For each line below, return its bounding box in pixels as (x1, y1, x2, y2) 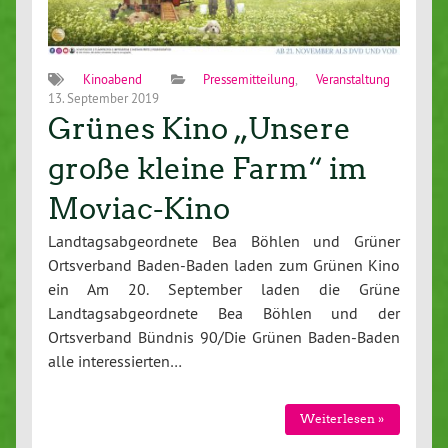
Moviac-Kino (48, 190, 230, 227)
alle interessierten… (48, 350, 182, 371)
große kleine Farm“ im (48, 150, 367, 187)
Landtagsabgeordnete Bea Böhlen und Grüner (48, 230, 400, 251)
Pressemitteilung (203, 70, 296, 87)
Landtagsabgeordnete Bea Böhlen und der (48, 302, 400, 323)
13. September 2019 (48, 89, 159, 106)
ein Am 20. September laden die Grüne (48, 278, 400, 299)
